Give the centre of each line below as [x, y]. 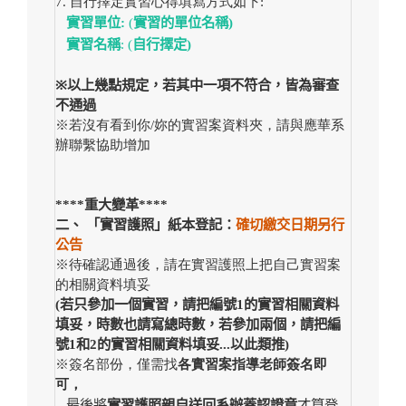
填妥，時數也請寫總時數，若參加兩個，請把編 [198, 324]
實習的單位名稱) [183, 23]
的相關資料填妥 [103, 285]
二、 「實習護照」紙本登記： [145, 225]
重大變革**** [126, 205]
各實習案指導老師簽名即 [252, 364]
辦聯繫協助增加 [103, 145]
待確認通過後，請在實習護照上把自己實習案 [205, 265]
